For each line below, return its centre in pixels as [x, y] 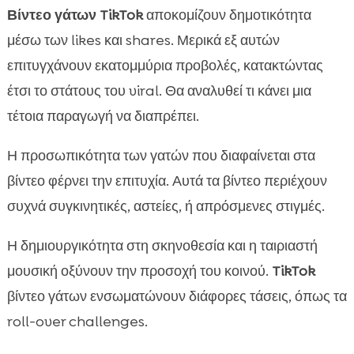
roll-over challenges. [77, 322]
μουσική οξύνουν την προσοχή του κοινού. [139, 271]
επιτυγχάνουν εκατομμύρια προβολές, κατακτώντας [165, 66]
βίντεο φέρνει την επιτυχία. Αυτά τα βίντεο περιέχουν [167, 181]
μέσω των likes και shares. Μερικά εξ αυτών [143, 41]
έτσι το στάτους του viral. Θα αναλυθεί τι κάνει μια [159, 91]
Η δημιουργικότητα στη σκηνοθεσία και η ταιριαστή [162, 246]
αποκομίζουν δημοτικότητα [227, 15]
